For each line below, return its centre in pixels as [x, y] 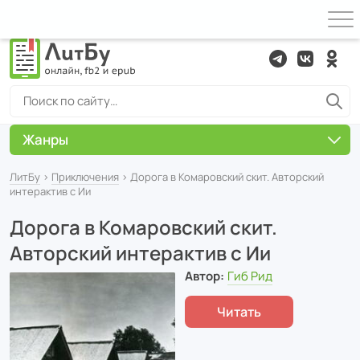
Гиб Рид [250, 276]
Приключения [85, 177]
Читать [239, 311]
